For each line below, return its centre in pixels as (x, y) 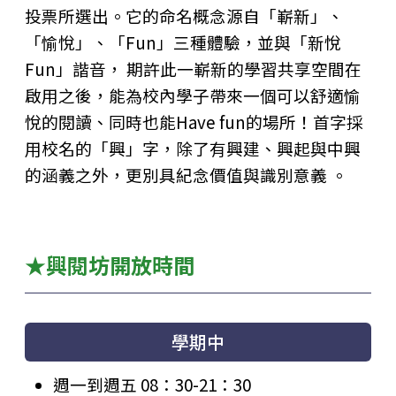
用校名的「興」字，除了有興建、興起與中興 (193, 148)
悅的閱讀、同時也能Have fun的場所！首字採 (194, 122)
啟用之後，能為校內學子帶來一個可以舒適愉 (193, 95)
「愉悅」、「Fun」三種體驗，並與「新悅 (183, 42)
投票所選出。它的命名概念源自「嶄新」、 (184, 16)
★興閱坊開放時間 (110, 264)
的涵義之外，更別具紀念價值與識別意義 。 (186, 175)
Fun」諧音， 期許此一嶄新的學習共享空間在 (193, 69)
